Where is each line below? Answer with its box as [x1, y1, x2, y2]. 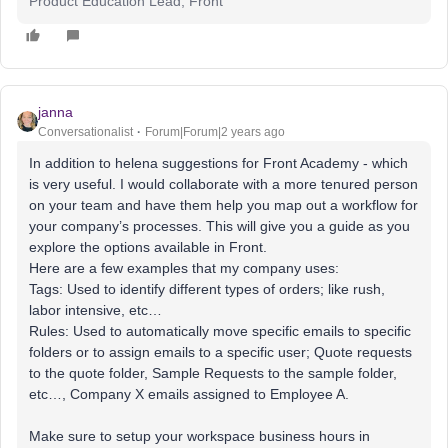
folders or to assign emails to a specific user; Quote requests [29, 344, 412, 360]
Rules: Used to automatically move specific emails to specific [29, 323, 411, 339]
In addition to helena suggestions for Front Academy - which [29, 155, 408, 171]
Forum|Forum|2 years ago [145, 125, 285, 139]
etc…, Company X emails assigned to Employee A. [29, 386, 349, 402]
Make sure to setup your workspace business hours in [29, 428, 370, 444]
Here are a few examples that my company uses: [29, 260, 339, 276]
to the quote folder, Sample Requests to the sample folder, [29, 365, 397, 381]
